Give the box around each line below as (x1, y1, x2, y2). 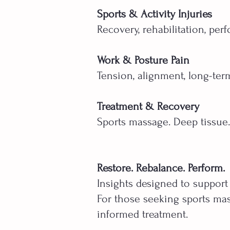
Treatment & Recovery (97, 100, 199, 113)
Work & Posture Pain (97, 54, 189, 67)
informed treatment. (97, 208, 188, 221)
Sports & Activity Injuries (97, 8, 212, 21)
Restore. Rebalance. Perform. (97, 162, 225, 175)
